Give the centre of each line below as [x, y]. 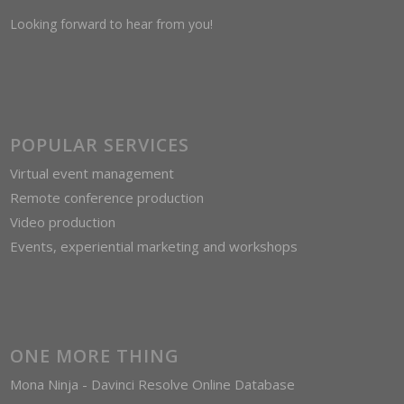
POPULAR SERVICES [100, 145]
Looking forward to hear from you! [112, 24]
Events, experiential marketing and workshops [154, 247]
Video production [63, 222]
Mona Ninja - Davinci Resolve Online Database [153, 384]
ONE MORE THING [95, 355]
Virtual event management [92, 174]
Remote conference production [107, 198]
